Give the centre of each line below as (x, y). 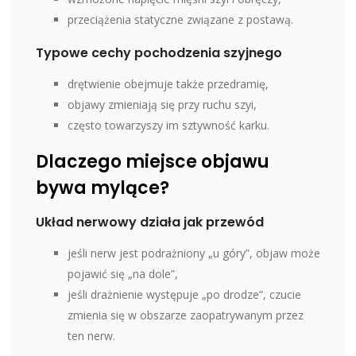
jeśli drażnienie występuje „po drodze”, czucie (184, 294)
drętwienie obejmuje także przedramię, (168, 83)
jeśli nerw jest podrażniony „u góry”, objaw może (194, 253)
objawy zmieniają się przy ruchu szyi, (162, 104)
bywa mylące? (103, 188)
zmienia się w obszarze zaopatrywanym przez (186, 315)
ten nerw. (91, 335)
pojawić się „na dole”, (123, 273)
